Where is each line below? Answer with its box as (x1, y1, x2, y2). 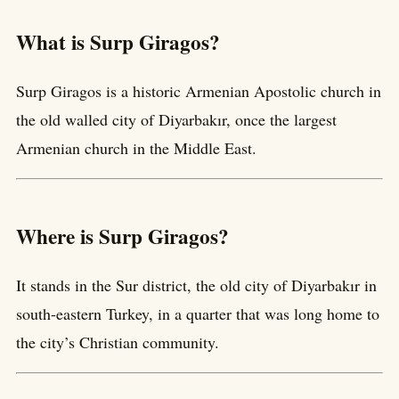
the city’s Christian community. (16, 331, 219, 354)
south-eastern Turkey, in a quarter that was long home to (16, 303, 379, 325)
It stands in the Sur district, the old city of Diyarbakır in (16, 274, 377, 297)
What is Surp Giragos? (16, 27, 220, 58)
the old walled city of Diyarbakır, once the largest (16, 109, 337, 131)
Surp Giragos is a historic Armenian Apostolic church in (16, 80, 381, 102)
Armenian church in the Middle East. (16, 137, 256, 159)
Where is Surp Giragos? (16, 221, 229, 252)
